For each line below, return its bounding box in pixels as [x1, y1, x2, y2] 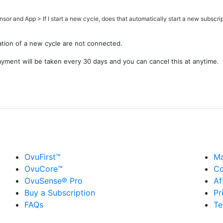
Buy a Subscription [24, 187, 95, 198]
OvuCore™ [24, 163, 63, 174]
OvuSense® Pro [24, 175, 83, 186]
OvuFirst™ [24, 151, 61, 162]
